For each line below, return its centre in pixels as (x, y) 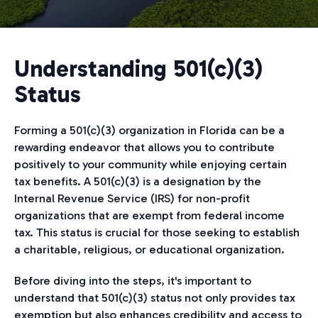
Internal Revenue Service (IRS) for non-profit (132, 198)
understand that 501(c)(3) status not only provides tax (155, 297)
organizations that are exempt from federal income (149, 215)
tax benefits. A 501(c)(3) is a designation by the (138, 181)
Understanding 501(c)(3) (138, 69)
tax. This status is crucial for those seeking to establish (157, 232)
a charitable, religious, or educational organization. (149, 249)
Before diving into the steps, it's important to (133, 280)
